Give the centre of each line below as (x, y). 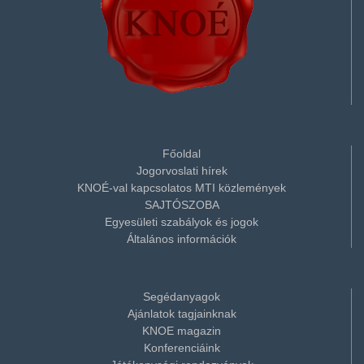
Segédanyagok (182, 296)
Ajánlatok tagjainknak (182, 313)
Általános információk (182, 238)
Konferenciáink (182, 347)
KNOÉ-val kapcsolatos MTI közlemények (182, 187)
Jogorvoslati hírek (182, 170)
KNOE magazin (182, 330)
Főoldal (182, 153)
